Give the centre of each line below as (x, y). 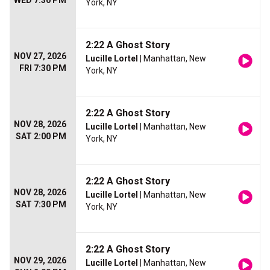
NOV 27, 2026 (40, 56)
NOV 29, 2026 (40, 260)
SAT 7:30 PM (41, 204)
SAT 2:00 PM (41, 136)
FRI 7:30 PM (43, 68)
